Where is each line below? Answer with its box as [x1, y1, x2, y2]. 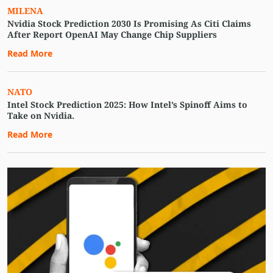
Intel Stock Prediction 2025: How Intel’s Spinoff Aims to [7, 98, 247, 110]
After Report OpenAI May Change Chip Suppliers [7, 28, 217, 40]
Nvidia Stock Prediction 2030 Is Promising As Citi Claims [7, 17, 251, 29]
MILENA [7, 4, 43, 16]
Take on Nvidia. [7, 109, 74, 121]
